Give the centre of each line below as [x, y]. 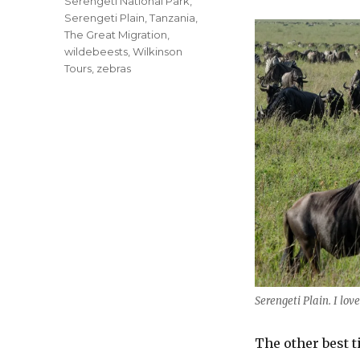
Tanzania [173, 18]
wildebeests [96, 52]
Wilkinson [158, 52]
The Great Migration [116, 35]
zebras [114, 69]
